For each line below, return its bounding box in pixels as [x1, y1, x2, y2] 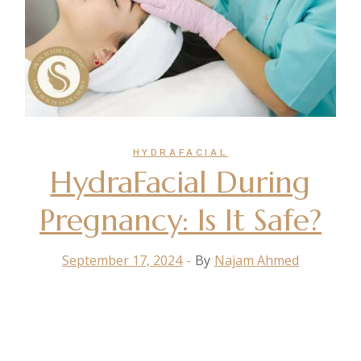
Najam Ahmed [214, 251, 299, 270]
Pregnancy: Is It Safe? [39, 201, 322, 240]
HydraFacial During [50, 163, 311, 202]
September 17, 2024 [61, 251, 182, 270]
